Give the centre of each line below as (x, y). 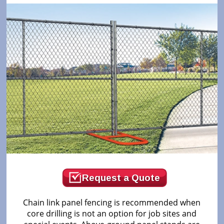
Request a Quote (121, 177)
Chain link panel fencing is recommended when (112, 202)
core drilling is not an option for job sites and (112, 213)
